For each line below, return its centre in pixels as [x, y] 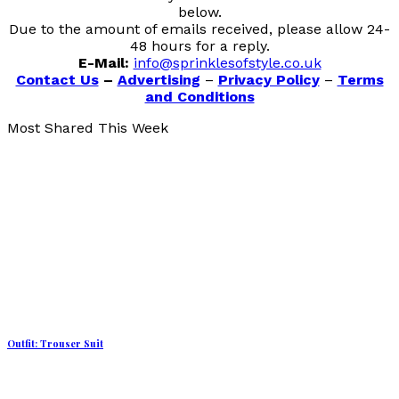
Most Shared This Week [88, 128]
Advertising [159, 80]
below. [199, 12]
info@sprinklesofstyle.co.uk [227, 63]
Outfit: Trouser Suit [55, 344]
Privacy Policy [269, 80]
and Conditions [199, 97]
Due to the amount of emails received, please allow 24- [199, 29]
